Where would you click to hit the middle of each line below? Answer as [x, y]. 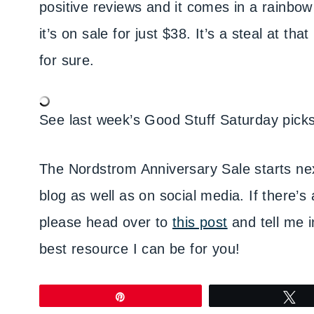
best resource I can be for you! [140, 249]
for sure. [67, 60]
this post [200, 222]
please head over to [106, 222]
